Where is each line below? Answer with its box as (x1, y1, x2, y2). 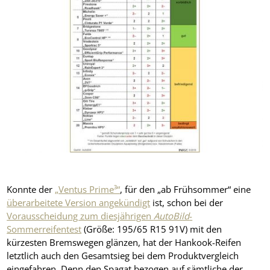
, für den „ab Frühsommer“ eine (120, 183, 251, 196)
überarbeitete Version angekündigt (7, 196, 151, 209)
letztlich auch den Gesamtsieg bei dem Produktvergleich (7, 250, 239, 262)
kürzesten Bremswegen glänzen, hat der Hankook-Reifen (7, 236, 242, 249)
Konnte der (7, 183, 55, 196)
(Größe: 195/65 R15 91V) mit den (81, 223, 222, 236)
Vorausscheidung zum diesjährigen (7, 210, 154, 222)
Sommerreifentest (7, 223, 82, 236)
